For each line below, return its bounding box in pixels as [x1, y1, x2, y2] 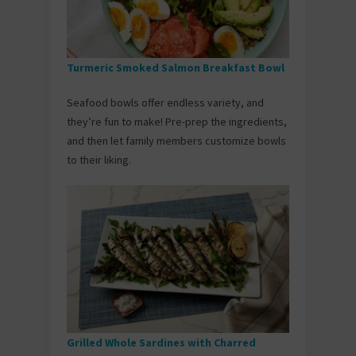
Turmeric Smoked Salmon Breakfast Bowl [67, 60, 287, 75]
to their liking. [67, 152, 131, 167]
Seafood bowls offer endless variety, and [67, 95, 264, 110]
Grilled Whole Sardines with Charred [67, 335, 256, 350]
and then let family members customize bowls [67, 133, 286, 148]
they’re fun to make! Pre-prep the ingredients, [67, 114, 287, 129]
